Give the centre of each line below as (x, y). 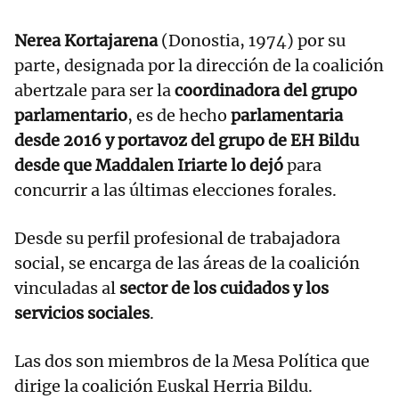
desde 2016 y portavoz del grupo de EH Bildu (187, 140)
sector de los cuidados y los (222, 288)
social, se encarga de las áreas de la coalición (187, 263)
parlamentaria (285, 115)
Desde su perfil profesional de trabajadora (177, 238)
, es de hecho (177, 115)
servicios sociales (82, 313)
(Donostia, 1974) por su (252, 40)
